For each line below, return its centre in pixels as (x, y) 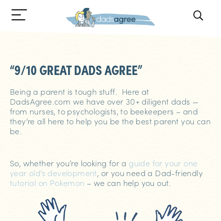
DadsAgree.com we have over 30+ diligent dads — (104, 101)
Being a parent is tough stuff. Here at (80, 91)
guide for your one (163, 163)
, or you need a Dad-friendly (150, 173)
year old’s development (54, 173)
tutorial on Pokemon (47, 183)
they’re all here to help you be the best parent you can (110, 121)
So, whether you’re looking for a (70, 163)
